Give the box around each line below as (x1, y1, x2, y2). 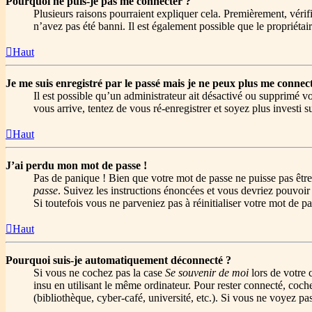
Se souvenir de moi (165, 267, 249, 279)
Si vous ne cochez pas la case (33, 267, 165, 279)
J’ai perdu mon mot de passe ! (6, 159, 147, 172)
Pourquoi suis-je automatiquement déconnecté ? (6, 254, 231, 267)
